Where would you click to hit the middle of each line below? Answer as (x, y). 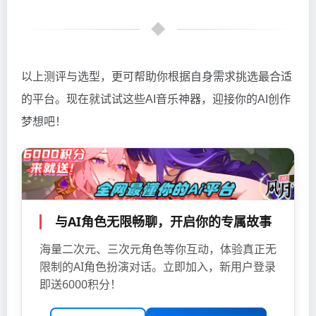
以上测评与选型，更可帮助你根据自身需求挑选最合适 (157, 77)
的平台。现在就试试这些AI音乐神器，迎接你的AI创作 (156, 99)
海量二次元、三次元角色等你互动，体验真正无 (158, 249)
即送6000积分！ (80, 284)
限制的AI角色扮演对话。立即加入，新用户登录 (158, 266)
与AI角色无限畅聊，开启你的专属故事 (164, 221)
